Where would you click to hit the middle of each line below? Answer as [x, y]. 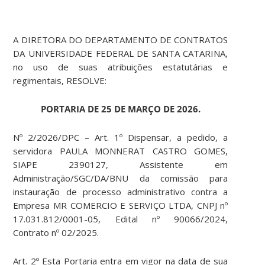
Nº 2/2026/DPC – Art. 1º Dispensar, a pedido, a [121, 138]
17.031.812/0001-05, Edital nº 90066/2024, [121, 219]
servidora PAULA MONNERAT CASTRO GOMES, [121, 151]
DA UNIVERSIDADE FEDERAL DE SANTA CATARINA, [121, 54]
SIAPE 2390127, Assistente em [121, 165]
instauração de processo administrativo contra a [121, 192]
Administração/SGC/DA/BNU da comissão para [121, 178]
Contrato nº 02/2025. [56, 233]
